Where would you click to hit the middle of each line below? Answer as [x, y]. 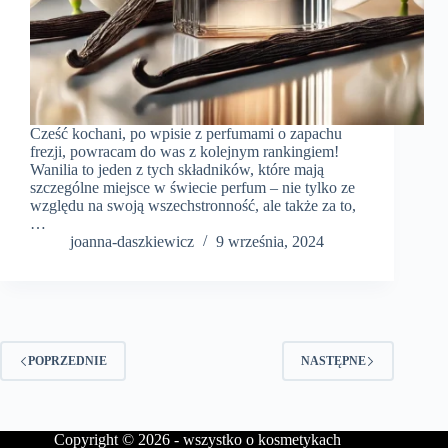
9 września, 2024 [270, 242]
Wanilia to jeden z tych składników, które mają [177, 170]
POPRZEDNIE [67, 360]
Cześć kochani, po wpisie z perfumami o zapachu [186, 134]
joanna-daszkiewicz [132, 242]
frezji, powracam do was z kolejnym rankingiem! [184, 152]
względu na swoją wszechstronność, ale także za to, [193, 206]
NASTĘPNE [334, 360]
